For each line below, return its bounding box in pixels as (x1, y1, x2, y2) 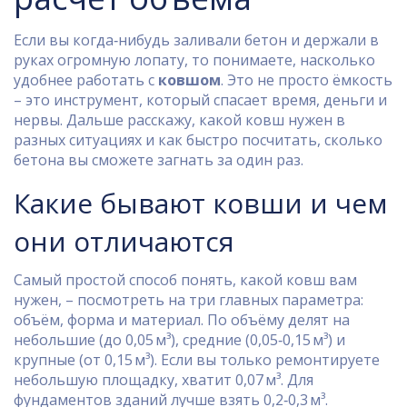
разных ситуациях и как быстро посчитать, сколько (14, 130, 382, 150)
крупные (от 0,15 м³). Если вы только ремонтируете (14, 350, 380, 370)
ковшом (158, 70, 221, 90)
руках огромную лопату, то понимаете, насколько (14, 50, 375, 70)
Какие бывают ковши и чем (14, 184, 387, 222)
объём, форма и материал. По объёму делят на (14, 310, 350, 330)
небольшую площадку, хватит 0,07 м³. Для (14, 370, 313, 390)
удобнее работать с (14, 70, 158, 90)
